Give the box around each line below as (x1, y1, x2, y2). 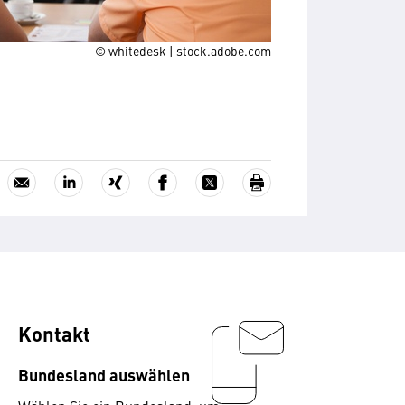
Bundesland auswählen (18, 363, 190, 386)
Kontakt (18, 319, 90, 347)
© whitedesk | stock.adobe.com (95, 42, 271, 60)
